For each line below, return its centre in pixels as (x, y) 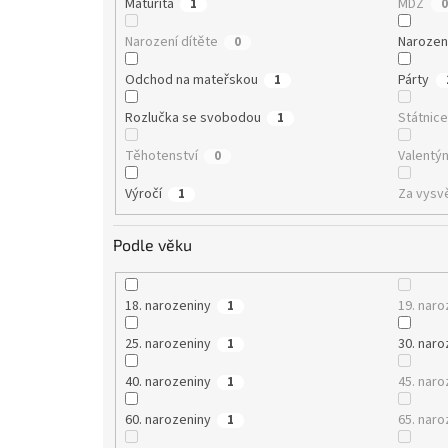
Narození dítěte (171, 41)
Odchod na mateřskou (191, 79)
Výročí (143, 193)
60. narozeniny (167, 420)
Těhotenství (161, 155)
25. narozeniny (167, 344)
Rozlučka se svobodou (192, 117)
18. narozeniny (167, 306)
